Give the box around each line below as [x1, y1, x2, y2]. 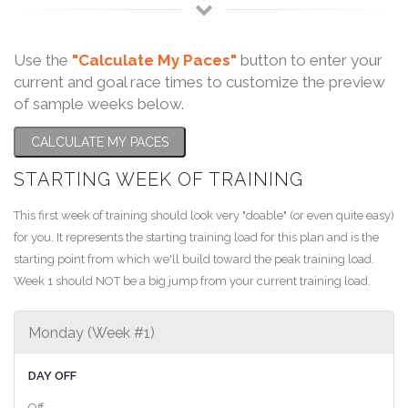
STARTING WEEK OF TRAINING [14, 168, 303, 190]
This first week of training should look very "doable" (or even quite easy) [14, 208, 394, 222]
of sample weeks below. [14, 94, 184, 113]
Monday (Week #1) [28, 323, 155, 342]
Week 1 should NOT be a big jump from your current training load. [14, 273, 371, 288]
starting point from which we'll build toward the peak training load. [14, 251, 374, 266]
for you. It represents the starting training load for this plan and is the [14, 229, 379, 244]
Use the [14, 50, 72, 69]
